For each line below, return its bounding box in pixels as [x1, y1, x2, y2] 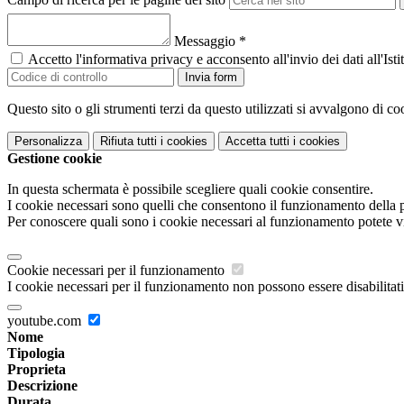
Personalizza [14, 134, 82, 149]
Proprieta [7, 362, 66, 378]
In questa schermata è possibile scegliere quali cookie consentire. [7, 181, 373, 197]
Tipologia [7, 345, 65, 362]
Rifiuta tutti [100, 134, 157, 149]
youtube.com [7, 313, 85, 329]
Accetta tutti [225, 134, 289, 149]
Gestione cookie [7, 151, 102, 167]
